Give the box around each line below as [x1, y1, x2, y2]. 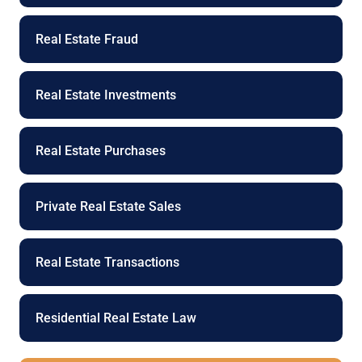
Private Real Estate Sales [36, 199, 181, 215]
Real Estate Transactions [36, 255, 179, 271]
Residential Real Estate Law [36, 310, 196, 326]
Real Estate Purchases [36, 143, 166, 159]
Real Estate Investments [36, 87, 176, 103]
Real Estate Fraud [36, 32, 138, 48]
